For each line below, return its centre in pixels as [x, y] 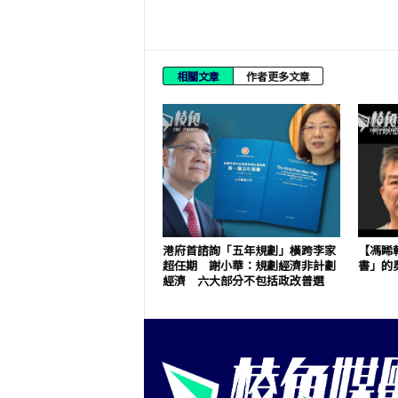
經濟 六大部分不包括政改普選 [243, 280]
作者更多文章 [278, 76]
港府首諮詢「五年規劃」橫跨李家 [249, 250]
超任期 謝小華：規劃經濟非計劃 [249, 265]
